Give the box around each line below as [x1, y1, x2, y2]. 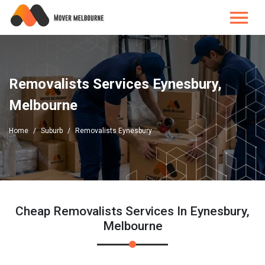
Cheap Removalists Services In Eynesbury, [15, 204, 250, 218]
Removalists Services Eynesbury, [9, 76, 222, 92]
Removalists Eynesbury [75, 127, 152, 135]
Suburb [41, 127, 63, 135]
